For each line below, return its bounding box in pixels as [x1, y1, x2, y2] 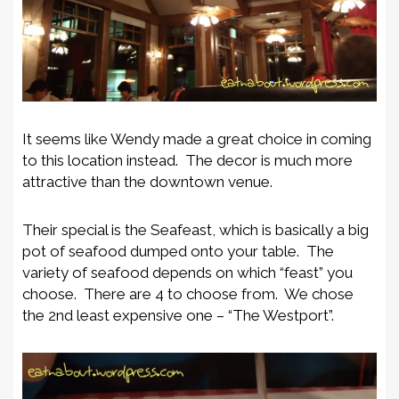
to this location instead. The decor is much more [22, 151, 353, 169]
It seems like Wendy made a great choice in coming [22, 129, 371, 148]
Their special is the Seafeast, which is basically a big [22, 220, 369, 239]
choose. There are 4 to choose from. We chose [22, 284, 354, 303]
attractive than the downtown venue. [22, 172, 273, 191]
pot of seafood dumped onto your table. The [22, 241, 334, 260]
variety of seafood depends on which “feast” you [22, 263, 353, 281]
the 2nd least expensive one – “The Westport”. [22, 305, 334, 324]
